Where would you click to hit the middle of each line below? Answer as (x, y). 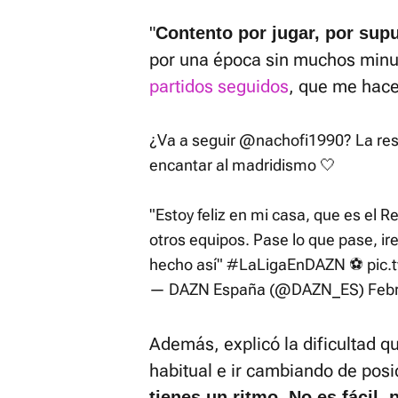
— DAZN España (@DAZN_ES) (259, 289)
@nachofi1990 (291, 140)
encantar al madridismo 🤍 (243, 165)
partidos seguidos (219, 86)
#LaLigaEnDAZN (286, 264)
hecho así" (188, 264)
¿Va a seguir (194, 140)
